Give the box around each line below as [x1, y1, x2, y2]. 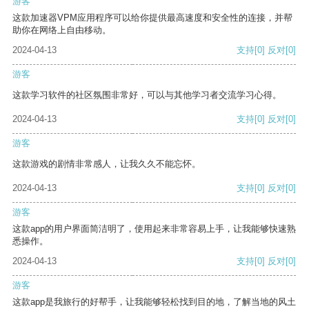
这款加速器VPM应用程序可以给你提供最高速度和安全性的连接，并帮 [12, 12, 292, 23]
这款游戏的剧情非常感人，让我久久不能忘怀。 [12, 159, 201, 170]
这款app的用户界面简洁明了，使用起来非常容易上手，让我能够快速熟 [12, 223, 296, 235]
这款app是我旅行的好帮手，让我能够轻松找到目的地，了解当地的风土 [12, 297, 296, 308]
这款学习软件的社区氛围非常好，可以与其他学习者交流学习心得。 [12, 90, 281, 101]
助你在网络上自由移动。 [12, 25, 111, 36]
